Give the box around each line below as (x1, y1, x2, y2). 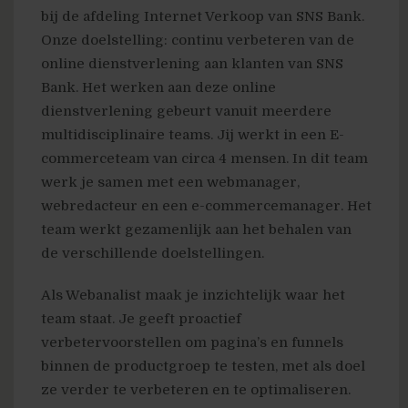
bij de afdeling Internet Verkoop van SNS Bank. (41, 8, 364, 25)
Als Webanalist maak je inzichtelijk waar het (41, 287, 345, 303)
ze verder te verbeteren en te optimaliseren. (41, 382, 351, 398)
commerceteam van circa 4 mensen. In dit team (41, 150, 368, 167)
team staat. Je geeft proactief (41, 311, 241, 327)
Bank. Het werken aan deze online (41, 79, 276, 96)
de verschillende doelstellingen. (41, 245, 264, 261)
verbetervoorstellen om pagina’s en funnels (41, 334, 343, 351)
